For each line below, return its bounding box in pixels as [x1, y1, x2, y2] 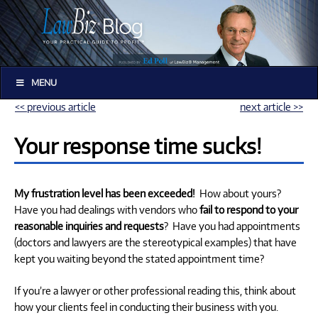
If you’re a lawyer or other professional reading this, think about [14, 283, 296, 297]
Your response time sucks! [14, 132, 261, 158]
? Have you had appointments [164, 219, 300, 232]
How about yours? [195, 186, 283, 199]
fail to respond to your [199, 202, 298, 216]
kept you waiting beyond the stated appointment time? [14, 251, 264, 265]
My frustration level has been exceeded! [14, 186, 195, 199]
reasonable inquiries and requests [14, 219, 164, 232]
